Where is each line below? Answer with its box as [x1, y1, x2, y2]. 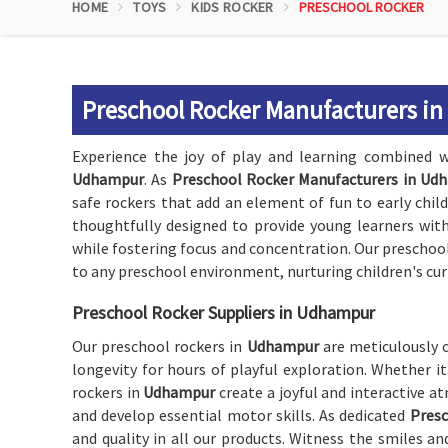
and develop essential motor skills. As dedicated [72, 405, 410, 425]
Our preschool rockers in [72, 336, 247, 356]
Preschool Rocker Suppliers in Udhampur [72, 301, 375, 324]
